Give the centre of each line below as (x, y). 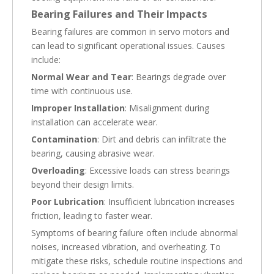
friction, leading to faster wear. (92, 216)
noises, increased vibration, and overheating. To (126, 247)
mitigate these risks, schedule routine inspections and (137, 261)
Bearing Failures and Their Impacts (119, 14)
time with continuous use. (82, 91)
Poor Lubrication (68, 202)
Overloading (58, 170)
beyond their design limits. (83, 184)
